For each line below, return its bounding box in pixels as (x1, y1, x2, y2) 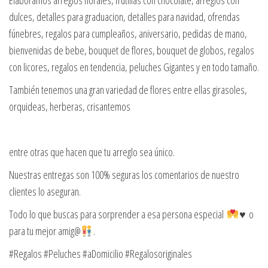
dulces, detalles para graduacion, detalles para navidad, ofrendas (9, 10, 240, 25)
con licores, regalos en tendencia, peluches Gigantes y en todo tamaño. (9, 60, 259, 75)
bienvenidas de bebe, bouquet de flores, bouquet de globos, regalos (9, 43, 254, 58)
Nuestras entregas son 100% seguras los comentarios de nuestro (9, 167, 239, 182)
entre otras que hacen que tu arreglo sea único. (9, 145, 175, 160)
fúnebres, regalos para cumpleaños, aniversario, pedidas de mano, (9, 26, 247, 41)
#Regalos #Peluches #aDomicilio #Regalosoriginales (9, 246, 192, 261)
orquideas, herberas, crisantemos (9, 99, 130, 114)
